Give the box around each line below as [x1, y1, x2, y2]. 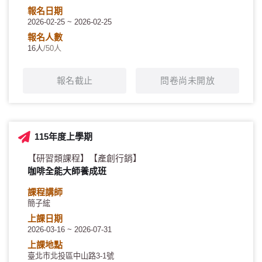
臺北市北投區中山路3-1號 [27, 251, 114, 261]
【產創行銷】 [89, 153, 142, 164]
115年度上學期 [35, 132, 92, 142]
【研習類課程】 [27, 153, 89, 164]
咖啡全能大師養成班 [27, 166, 106, 177]
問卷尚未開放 [160, 75, 215, 86]
